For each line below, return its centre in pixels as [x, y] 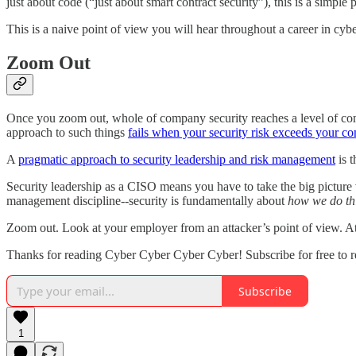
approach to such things [67, 133]
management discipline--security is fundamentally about [147, 201]
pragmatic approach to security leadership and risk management [177, 160]
